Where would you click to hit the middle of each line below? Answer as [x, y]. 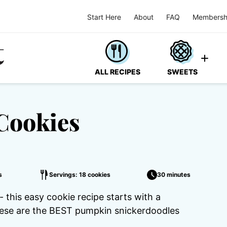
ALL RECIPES [118, 72]
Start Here [104, 17]
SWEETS [182, 72]
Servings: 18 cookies [80, 175]
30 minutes [174, 175]
